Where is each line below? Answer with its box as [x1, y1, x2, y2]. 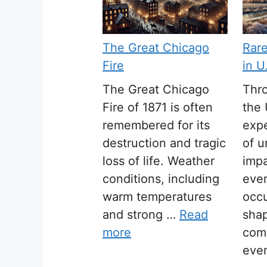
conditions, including [103, 172, 219, 187]
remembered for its [103, 118, 210, 133]
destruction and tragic [103, 136, 226, 151]
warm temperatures [103, 190, 212, 204]
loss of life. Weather [103, 154, 215, 169]
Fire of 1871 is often [103, 100, 213, 115]
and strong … [103, 207, 179, 222]
